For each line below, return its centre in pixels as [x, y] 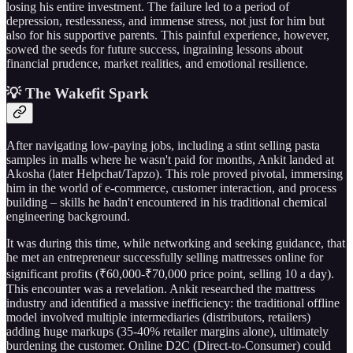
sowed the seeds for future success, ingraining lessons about [154, 49]
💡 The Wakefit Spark [78, 94]
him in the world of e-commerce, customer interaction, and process [171, 188]
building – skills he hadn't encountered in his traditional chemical [167, 202]
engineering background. [68, 216]
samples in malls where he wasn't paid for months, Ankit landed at [170, 159]
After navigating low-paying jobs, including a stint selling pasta [163, 145]
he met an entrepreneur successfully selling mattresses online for [165, 257]
